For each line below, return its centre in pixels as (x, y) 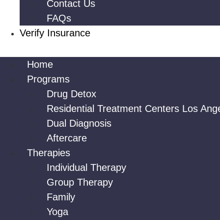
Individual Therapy (86, 167)
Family (61, 197)
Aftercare (67, 138)
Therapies (49, 153)
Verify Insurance (55, 33)
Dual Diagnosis (79, 123)
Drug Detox (71, 94)
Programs (48, 79)
